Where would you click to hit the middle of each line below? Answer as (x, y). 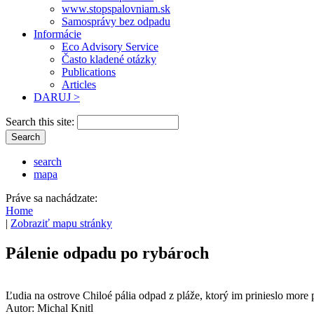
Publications (89, 71)
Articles (79, 84)
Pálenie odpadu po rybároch (107, 253)
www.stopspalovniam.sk (116, 8)
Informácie (57, 34)
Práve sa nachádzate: (52, 198)
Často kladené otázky (109, 59)
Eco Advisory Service (110, 46)
